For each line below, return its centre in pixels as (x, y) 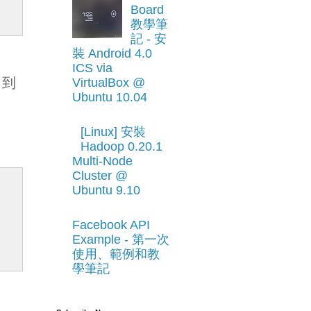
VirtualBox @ (108, 83)
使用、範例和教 (116, 254)
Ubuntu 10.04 (109, 98)
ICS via (92, 68)
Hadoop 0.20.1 (121, 147)
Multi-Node (102, 161)
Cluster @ (100, 176)
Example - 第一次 (120, 239)
